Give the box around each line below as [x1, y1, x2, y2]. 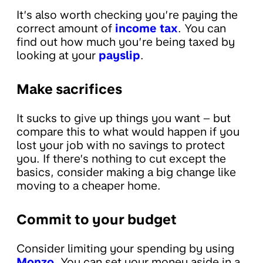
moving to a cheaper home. [16, 179, 161, 193]
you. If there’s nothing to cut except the [16, 152, 226, 166]
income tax [115, 22, 178, 36]
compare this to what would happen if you [16, 125, 240, 139]
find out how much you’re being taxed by [16, 35, 235, 49]
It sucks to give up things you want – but [16, 112, 231, 126]
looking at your [16, 49, 99, 63]
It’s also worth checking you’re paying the [16, 8, 238, 22]
